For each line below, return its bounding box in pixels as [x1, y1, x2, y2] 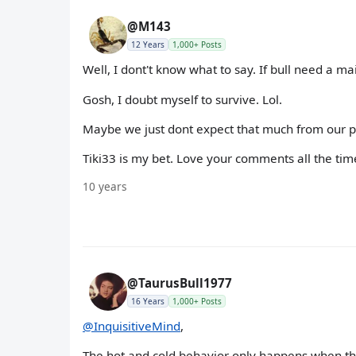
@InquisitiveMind [83, 318, 180, 335]
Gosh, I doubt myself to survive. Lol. [83, 91, 282, 107]
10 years [83, 179, 127, 195]
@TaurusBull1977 [127, 275, 232, 292]
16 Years [131, 296, 164, 308]
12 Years [131, 39, 164, 51]
